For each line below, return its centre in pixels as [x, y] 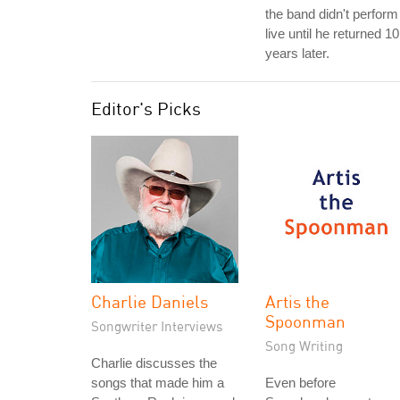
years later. [297, 53]
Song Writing [304, 346]
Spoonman [305, 321]
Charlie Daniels [150, 301]
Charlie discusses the [154, 363]
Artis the [297, 301]
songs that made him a [158, 383]
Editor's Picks [146, 108]
